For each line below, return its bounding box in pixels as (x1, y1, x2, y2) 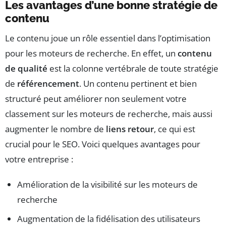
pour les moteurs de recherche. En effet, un (5, 47, 178, 59)
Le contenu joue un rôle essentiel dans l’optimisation (5, 32, 210, 44)
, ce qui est (154, 123, 195, 135)
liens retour (106, 123, 154, 135)
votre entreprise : (5, 153, 73, 165)
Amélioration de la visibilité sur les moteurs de (17, 178, 198, 190)
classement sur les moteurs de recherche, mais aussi (5, 107, 212, 120)
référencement (17, 77, 79, 89)
